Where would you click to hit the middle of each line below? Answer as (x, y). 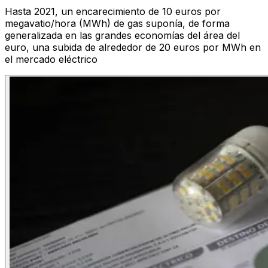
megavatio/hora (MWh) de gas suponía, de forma (117, 24)
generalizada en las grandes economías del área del (122, 36)
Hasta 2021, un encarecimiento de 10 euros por (113, 12)
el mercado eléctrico (51, 60)
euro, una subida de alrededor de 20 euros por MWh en (133, 48)
